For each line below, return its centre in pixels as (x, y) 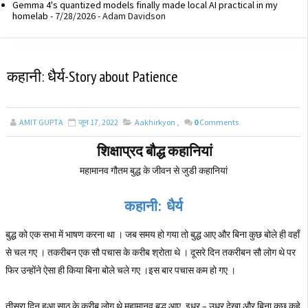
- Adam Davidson (130, 15)
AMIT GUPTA (41, 122)
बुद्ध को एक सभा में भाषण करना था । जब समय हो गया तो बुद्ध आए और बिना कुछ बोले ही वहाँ (153, 234)
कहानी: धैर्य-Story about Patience (92, 76)
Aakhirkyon (155, 122)
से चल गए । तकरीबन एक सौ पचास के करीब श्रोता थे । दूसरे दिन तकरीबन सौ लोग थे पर (151, 252)
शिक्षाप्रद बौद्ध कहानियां (155, 151)
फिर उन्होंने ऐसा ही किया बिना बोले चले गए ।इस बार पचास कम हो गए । (121, 270)
